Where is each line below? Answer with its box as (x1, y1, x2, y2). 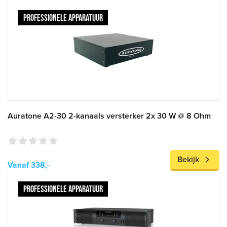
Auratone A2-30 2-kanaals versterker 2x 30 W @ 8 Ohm (8, 111, 211, 121)
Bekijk (177, 155, 199, 165)
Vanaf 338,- (8, 160, 50, 170)
